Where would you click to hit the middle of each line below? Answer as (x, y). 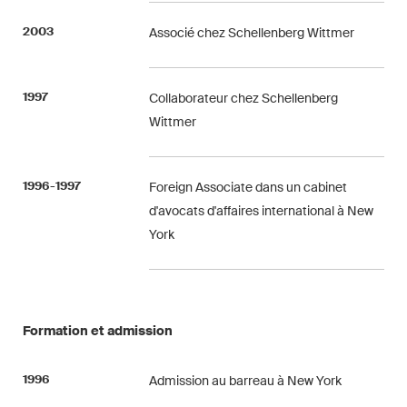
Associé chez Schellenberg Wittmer (252, 33)
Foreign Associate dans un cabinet (248, 187)
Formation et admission (98, 331)
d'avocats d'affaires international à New (262, 211)
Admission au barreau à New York (246, 381)
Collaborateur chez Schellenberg (244, 98)
